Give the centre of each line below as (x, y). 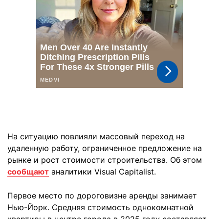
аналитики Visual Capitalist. (102, 172)
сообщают (28, 172)
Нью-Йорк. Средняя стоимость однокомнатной (100, 207)
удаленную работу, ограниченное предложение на (105, 148)
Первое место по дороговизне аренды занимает (102, 196)
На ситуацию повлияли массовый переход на (96, 136)
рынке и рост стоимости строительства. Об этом (105, 160)
